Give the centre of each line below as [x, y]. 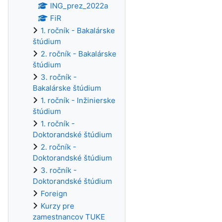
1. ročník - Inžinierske [78, 100]
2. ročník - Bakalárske [79, 54]
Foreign [54, 194]
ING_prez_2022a [79, 6]
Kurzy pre [57, 206]
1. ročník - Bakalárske [78, 30]
